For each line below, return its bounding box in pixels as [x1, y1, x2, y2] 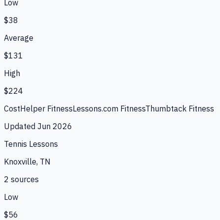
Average [4, 32, 33, 43]
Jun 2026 [37, 121, 72, 131]
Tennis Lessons [4, 138, 58, 149]
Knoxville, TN [4, 156, 51, 166]
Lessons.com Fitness [73, 103, 145, 113]
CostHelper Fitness [4, 103, 73, 113]
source [9, 174, 35, 184]
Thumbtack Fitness [145, 103, 214, 113]
